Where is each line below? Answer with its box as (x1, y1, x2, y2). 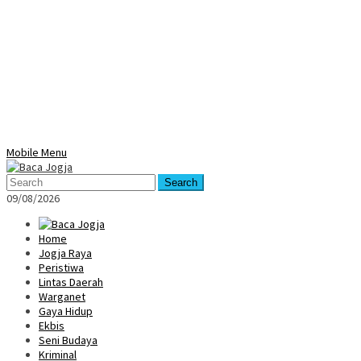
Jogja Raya (39, 246, 92, 260)
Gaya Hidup (39, 304, 93, 318)
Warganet (39, 289, 85, 304)
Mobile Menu (6, 145, 67, 160)
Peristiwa (39, 260, 84, 275)
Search (164, 176, 197, 189)
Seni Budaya (39, 333, 98, 347)
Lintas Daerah (39, 275, 103, 289)
